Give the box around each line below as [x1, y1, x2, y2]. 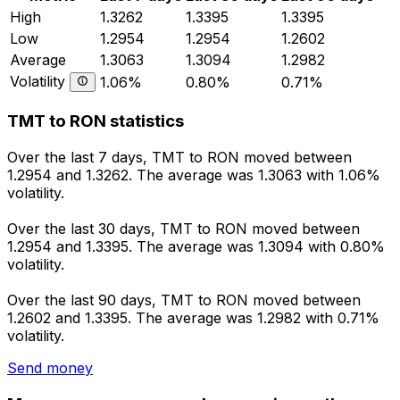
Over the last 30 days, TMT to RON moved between [7, 220, 360, 238]
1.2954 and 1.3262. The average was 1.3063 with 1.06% [7, 166, 380, 185]
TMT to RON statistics [7, 111, 184, 132]
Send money [7, 359, 93, 378]
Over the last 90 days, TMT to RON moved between [7, 291, 361, 310]
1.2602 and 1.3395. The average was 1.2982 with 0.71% [7, 309, 379, 328]
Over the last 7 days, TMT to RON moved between [7, 148, 352, 167]
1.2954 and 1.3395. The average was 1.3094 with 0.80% [7, 237, 385, 256]
